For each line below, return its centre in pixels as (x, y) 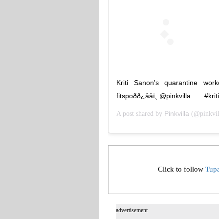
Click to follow (182, 169)
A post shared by (140, 113)
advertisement (131, 210)
